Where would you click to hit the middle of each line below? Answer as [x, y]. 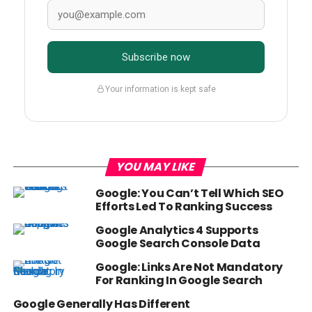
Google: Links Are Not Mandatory [189, 267]
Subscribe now [156, 57]
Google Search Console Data [178, 244]
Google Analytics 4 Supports [177, 231]
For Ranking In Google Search [179, 281]
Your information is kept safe [160, 89]
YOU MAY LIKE [156, 167]
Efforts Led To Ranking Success [184, 207]
